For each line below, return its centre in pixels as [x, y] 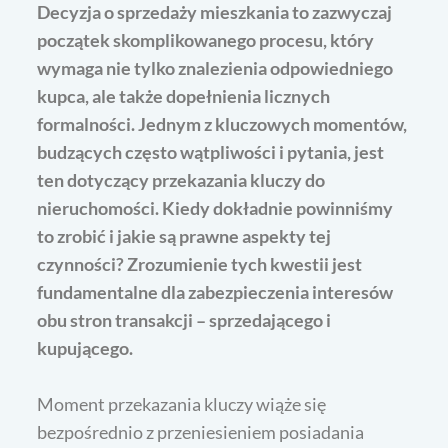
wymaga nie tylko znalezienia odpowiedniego [215, 67]
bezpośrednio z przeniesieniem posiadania [201, 431]
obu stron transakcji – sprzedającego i [184, 319]
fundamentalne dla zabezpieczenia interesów [215, 291]
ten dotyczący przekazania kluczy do [181, 179]
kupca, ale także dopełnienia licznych [184, 95]
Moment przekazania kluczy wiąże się [182, 403]
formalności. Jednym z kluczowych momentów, [222, 123]
